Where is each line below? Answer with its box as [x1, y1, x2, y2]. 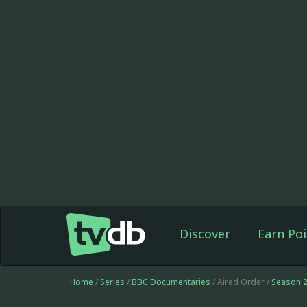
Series [100, 276, 125, 288]
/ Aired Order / [210, 276, 271, 288]
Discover [179, 225, 230, 242]
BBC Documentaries [132, 276, 210, 288]
